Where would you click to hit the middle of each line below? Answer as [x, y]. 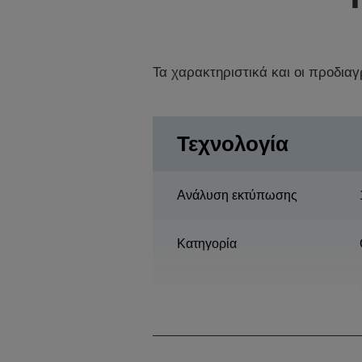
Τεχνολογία [232, 143]
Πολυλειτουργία [221, 300]
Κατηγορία [206, 243]
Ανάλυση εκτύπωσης [237, 195]
